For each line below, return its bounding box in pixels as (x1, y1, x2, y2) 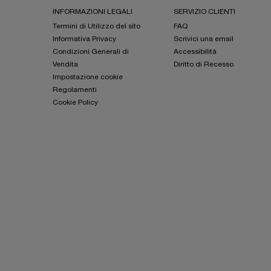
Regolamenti (53, 87, 97, 94)
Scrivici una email (174, 36, 233, 43)
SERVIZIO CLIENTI (174, 8, 235, 16)
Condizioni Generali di (53, 48, 129, 56)
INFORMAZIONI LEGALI (53, 8, 132, 16)
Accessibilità (174, 48, 217, 56)
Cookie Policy (53, 99, 98, 106)
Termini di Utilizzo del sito (53, 23, 140, 30)
